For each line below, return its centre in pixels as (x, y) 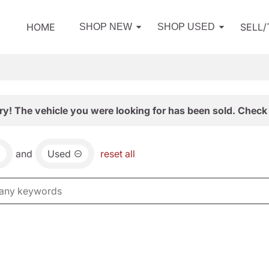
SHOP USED (186, 27)
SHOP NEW (106, 27)
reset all (118, 154)
